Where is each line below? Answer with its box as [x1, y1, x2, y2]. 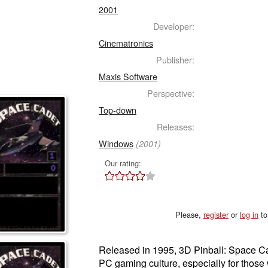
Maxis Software [99, 70, 157, 83]
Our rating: [105, 157, 141, 169]
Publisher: [156, 53, 194, 66]
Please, [175, 209, 203, 220]
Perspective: [147, 87, 194, 99]
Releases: [157, 120, 194, 133]
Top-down [99, 103, 136, 116]
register [203, 209, 229, 220]
